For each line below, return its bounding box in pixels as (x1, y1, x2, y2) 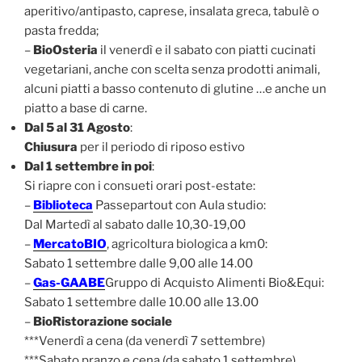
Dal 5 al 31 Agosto (24, 120, 130, 136)
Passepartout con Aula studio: (93, 198, 266, 213)
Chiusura (24, 140, 78, 155)
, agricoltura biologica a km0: (107, 237, 267, 252)
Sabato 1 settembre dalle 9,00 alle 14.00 (24, 256, 253, 271)
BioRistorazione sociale (33, 314, 172, 330)
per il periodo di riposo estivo (78, 140, 245, 155)
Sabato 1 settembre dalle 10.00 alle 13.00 (24, 295, 259, 310)
